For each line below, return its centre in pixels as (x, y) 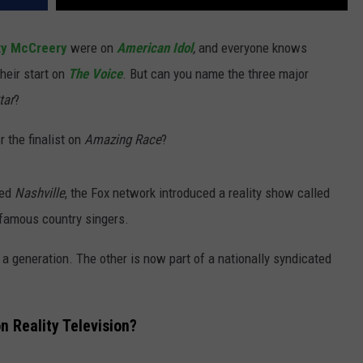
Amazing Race (123, 140)
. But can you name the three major (216, 74)
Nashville (40, 193)
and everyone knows (253, 48)
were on (92, 48)
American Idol (155, 48)
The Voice (95, 74)
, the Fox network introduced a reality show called (197, 193)
